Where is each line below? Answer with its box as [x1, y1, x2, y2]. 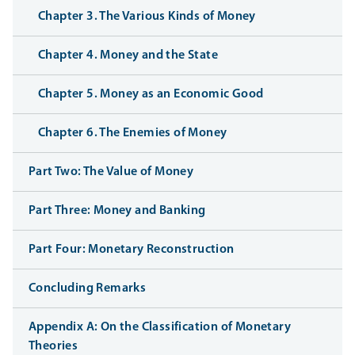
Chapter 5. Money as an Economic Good [38, 88, 264, 101]
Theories [29, 340, 78, 353]
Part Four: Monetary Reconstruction [29, 243, 235, 257]
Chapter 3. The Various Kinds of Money [38, 10, 256, 24]
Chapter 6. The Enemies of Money [38, 127, 227, 140]
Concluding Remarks [29, 282, 147, 296]
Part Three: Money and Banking [29, 204, 206, 218]
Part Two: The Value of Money [29, 166, 194, 179]
